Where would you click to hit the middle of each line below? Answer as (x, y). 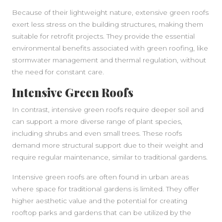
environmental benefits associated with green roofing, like (110, 48)
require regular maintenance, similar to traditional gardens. (110, 157)
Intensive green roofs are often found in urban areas (100, 177)
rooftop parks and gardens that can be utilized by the (102, 213)
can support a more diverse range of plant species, (97, 121)
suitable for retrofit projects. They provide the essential (103, 36)
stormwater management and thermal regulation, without (109, 60)
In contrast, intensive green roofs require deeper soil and (108, 110)
